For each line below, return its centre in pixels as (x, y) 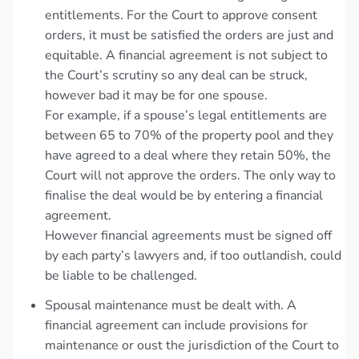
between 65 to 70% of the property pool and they (189, 135)
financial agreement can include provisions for (176, 325)
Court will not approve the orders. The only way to (190, 175)
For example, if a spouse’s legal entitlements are (186, 115)
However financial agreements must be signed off (188, 235)
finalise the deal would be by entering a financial (184, 195)
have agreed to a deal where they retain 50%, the (188, 155)
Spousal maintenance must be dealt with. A (171, 305)
